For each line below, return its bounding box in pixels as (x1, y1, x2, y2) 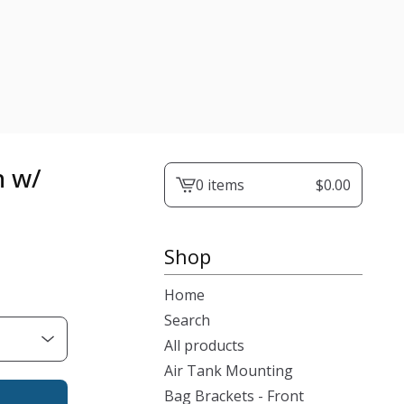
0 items (196, 175, 244, 195)
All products (164, 335, 244, 355)
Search (164, 310, 210, 330)
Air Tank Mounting (164, 361, 293, 381)
